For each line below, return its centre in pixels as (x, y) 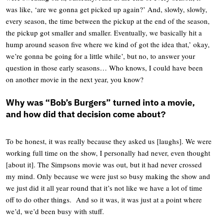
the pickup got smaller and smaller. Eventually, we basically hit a (104, 32)
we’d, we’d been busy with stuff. (55, 211)
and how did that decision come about (83, 114)
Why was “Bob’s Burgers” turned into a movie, (100, 102)
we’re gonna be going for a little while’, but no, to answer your (100, 56)
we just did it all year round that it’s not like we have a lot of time (104, 188)
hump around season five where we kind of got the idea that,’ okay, (108, 44)
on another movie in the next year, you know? (75, 79)
